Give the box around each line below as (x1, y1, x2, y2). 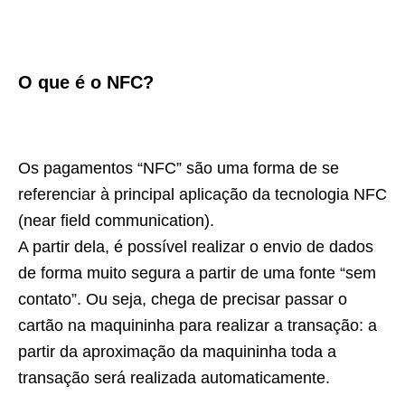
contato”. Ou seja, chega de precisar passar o (18, 290, 347, 308)
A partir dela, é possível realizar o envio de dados (18, 238, 373, 256)
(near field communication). (18, 212, 214, 230)
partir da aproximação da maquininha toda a (18, 343, 336, 361)
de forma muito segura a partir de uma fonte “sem (18, 264, 376, 282)
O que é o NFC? (18, 72, 154, 92)
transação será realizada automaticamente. (18, 369, 330, 387)
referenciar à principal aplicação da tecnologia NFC (18, 185, 387, 203)
